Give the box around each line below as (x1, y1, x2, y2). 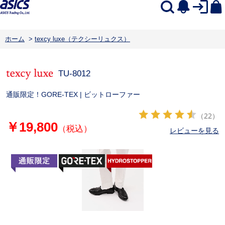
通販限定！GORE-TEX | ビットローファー (6, 90, 140, 98)
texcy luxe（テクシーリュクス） (35, 35, 130, 43)
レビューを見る (170, 125, 219, 135)
